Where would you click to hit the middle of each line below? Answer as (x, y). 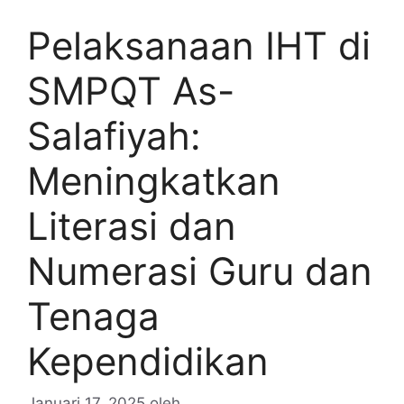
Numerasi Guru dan (200, 271)
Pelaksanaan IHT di (199, 46)
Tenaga (93, 317)
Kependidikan (148, 362)
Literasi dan (132, 226)
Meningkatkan (154, 181)
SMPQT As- (131, 91)
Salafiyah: (114, 136)
